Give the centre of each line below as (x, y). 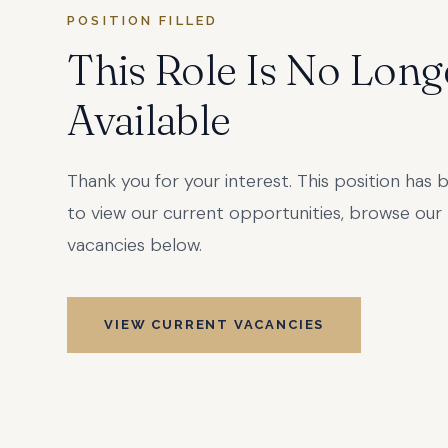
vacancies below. (135, 245)
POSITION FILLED (142, 21)
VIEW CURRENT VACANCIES (214, 325)
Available (149, 120)
